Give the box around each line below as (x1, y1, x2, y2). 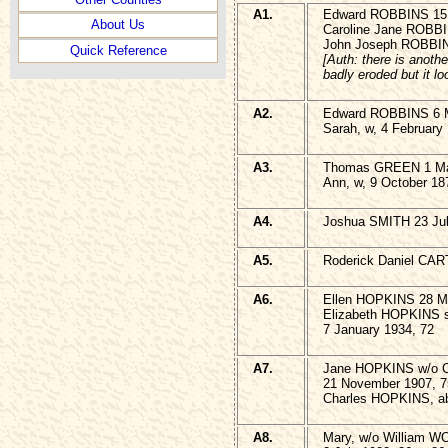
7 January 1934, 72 (323, 322, 434, 338)
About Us (91, 17, 145, 33)
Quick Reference (69, 42, 167, 58)
